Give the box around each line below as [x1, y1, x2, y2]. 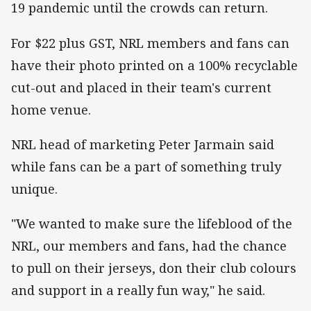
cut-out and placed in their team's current [11, 78, 271, 96]
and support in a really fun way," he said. [11, 281, 265, 299]
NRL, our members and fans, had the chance [11, 237, 287, 254]
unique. [11, 180, 58, 197]
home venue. [11, 101, 91, 118]
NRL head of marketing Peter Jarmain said [11, 135, 274, 153]
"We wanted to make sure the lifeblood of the [11, 215, 292, 232]
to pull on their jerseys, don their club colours [11, 259, 296, 276]
